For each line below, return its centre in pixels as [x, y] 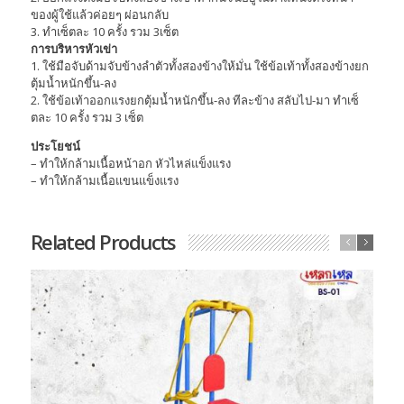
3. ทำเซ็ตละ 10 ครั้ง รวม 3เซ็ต [104, 32]
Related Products [103, 242]
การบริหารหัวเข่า [73, 49]
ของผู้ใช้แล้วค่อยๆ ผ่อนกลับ [99, 15]
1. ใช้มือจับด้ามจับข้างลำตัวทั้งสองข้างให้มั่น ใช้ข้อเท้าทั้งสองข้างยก [199, 66]
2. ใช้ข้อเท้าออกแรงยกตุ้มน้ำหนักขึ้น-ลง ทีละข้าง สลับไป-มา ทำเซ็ [194, 101]
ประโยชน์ [55, 147]
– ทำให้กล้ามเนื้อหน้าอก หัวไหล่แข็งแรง [130, 164]
